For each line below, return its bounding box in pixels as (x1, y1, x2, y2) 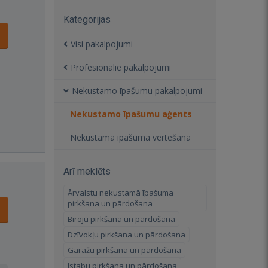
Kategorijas (63, 14, 111, 25)
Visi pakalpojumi (71, 38, 133, 50)
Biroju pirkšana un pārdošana (68, 214, 175, 224)
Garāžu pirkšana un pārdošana (68, 245, 181, 255)
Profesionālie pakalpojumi (71, 62, 171, 73)
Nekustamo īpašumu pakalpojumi (72, 85, 202, 96)
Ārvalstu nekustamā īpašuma (68, 187, 173, 198)
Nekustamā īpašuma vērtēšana (70, 132, 191, 143)
